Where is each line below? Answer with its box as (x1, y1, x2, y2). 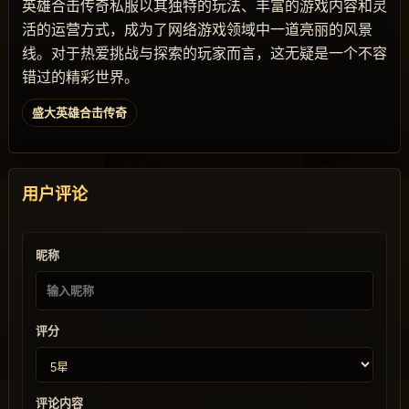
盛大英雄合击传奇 (32, 106, 127, 120)
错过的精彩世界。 (22, 69, 139, 85)
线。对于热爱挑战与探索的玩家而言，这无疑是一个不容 (22, 46, 387, 61)
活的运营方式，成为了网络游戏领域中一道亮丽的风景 (22, 22, 372, 37)
